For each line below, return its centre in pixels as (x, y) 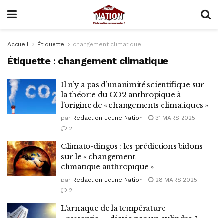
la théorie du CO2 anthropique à (121, 95)
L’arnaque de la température (113, 208)
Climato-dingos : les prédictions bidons (132, 146)
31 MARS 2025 (174, 118)
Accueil (18, 44)
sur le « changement (98, 156)
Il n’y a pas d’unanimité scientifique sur (133, 84)
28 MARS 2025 (175, 180)
